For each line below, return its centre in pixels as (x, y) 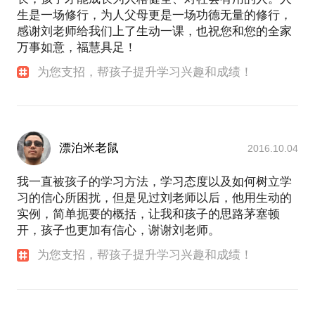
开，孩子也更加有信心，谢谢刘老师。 (118, 231)
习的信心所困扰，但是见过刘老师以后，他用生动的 (154, 198)
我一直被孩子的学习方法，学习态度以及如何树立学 (154, 182)
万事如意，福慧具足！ (77, 48)
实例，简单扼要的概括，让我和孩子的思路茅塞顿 (148, 214)
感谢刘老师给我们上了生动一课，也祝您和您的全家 (154, 32)
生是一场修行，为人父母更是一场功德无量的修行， (154, 15)
